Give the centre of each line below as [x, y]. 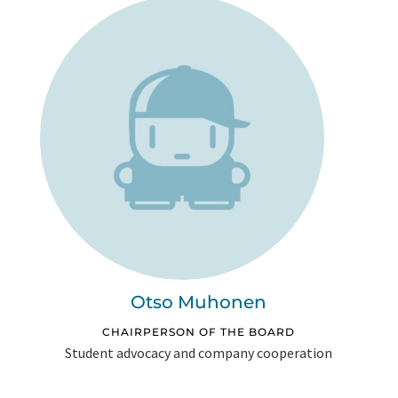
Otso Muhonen [199, 302]
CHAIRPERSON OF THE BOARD [199, 332]
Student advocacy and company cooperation [199, 353]
